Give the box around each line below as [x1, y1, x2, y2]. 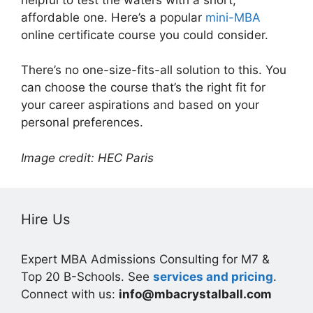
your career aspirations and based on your [21, 98, 259, 112]
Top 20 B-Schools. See [21, 269, 153, 284]
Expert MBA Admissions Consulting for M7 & [21, 252, 270, 266]
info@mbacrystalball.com [119, 286, 272, 301]
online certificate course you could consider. [21, 27, 268, 42]
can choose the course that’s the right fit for [21, 80, 265, 94]
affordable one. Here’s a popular [21, 10, 205, 24]
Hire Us [21, 210, 70, 228]
